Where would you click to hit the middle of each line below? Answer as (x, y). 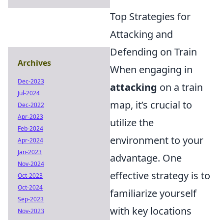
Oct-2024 (30, 187)
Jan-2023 (30, 152)
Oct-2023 (30, 176)
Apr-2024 (30, 140)
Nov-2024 (31, 164)
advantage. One (146, 158)
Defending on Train (153, 52)
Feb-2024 (30, 128)
